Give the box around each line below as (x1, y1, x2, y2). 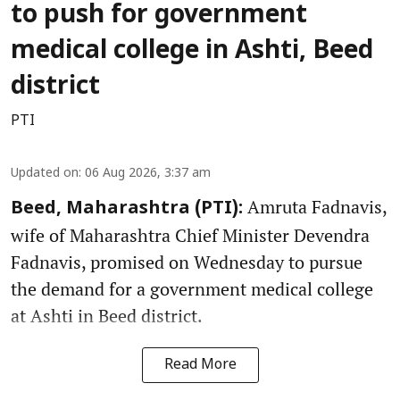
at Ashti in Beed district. (11, 304, 203, 329)
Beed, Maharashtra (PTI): (11, 198, 243, 221)
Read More (163, 356, 237, 375)
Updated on (11, 166, 79, 182)
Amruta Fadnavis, (243, 195, 387, 220)
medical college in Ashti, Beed (11, 37, 373, 68)
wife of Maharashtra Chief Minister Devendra (11, 223, 370, 248)
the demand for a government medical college (11, 277, 373, 302)
